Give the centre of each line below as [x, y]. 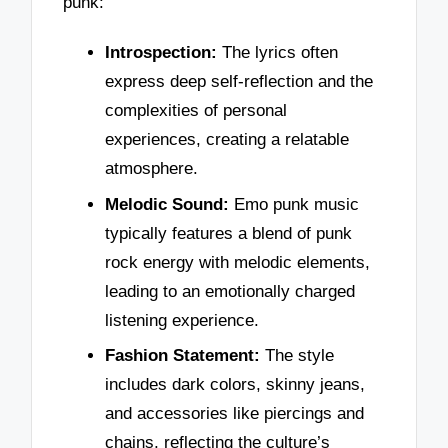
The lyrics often [277, 52]
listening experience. [182, 320]
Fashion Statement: [182, 356]
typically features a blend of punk [228, 233]
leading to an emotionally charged [230, 291]
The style [297, 356]
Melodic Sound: [167, 204]
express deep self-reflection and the [239, 81]
